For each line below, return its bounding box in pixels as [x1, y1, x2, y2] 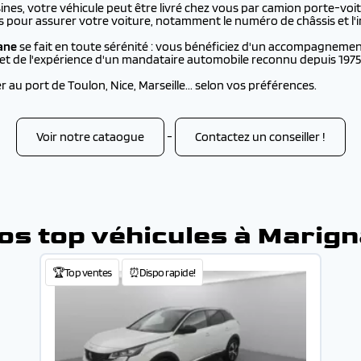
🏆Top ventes [52, 266, 112, 279]
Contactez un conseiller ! [194, 129, 326, 144]
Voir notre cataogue [35, 129, 144, 144]
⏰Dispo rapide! [128, 266, 196, 279]
